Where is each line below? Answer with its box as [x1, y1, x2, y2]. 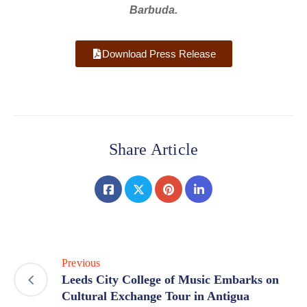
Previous [62, 257, 101, 269]
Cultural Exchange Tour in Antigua [62, 289, 249, 304]
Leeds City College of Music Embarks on [62, 273, 279, 287]
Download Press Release [101, 48, 216, 60]
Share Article [108, 140, 199, 159]
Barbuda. [130, 4, 177, 16]
